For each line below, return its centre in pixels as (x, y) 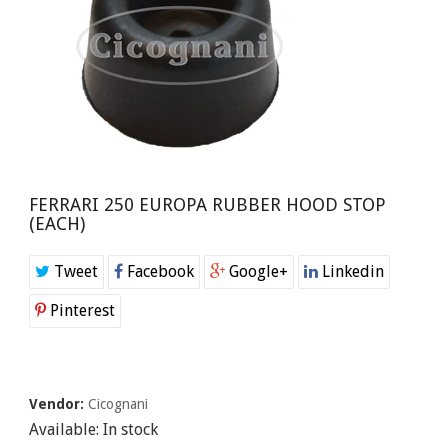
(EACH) (57, 223)
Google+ (256, 271)
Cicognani (118, 403)
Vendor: (58, 403)
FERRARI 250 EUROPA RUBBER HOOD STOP (207, 204)
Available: (66, 429)
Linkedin (351, 271)
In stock (130, 429)
